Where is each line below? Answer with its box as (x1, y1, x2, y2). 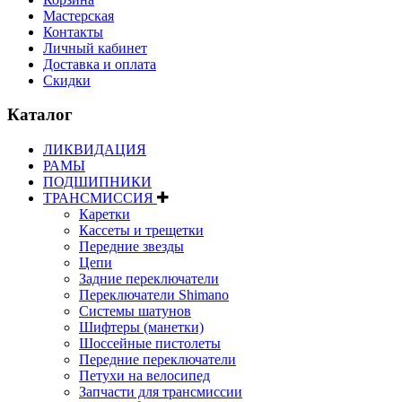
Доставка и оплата (43, 56, 156, 72)
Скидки (43, 72, 91, 88)
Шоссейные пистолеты (79, 335, 221, 351)
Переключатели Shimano (79, 286, 229, 302)
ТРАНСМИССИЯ (43, 189, 157, 205)
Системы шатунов (79, 302, 191, 319)
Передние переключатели (79, 351, 236, 367)
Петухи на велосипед (79, 367, 210, 383)
